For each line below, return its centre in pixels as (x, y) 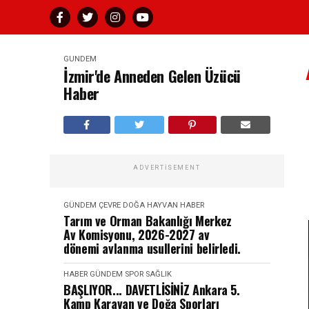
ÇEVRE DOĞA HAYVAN (138, 205)
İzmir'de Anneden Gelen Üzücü (152, 76)
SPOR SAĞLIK (148, 274)
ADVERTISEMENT (167, 168)
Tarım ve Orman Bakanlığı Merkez (148, 221)
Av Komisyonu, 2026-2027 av (137, 235)
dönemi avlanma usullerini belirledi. (152, 248)
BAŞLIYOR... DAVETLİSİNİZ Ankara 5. (152, 290)
